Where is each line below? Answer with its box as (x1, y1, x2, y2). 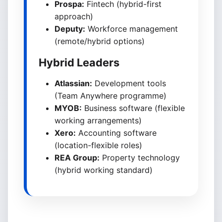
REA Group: (55, 153, 100, 163)
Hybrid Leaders (39, 56, 119, 69)
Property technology (100, 153, 180, 163)
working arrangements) (55, 115, 142, 125)
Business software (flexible (82, 103, 185, 113)
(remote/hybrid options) (55, 36, 145, 46)
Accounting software (76, 128, 157, 138)
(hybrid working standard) (55, 165, 153, 175)
